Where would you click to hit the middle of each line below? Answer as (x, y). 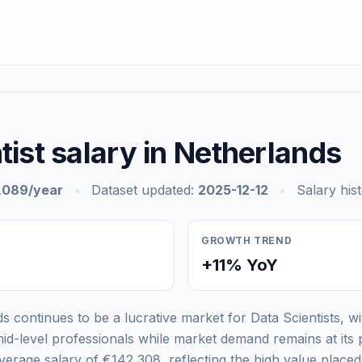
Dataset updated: (143, 190)
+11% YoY (240, 265)
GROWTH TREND (247, 240)
